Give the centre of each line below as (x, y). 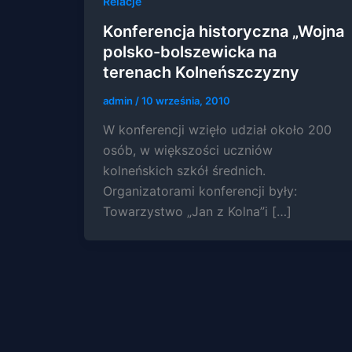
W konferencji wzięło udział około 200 (217, 130)
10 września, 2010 (185, 100)
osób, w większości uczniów (187, 150)
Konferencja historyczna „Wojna (223, 31)
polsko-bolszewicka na (189, 51)
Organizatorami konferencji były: (200, 191)
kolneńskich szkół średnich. (184, 171)
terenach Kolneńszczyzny (201, 72)
